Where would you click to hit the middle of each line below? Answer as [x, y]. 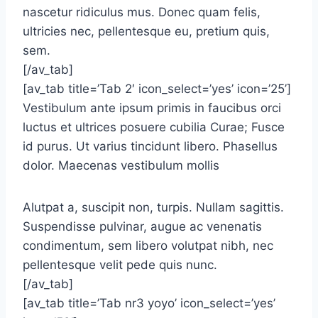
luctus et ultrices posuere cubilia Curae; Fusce [154, 127]
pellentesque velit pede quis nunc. [120, 265]
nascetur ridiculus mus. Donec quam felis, [142, 12]
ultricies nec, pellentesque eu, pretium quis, [146, 31]
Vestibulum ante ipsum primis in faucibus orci [152, 108]
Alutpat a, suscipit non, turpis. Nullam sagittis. [153, 207]
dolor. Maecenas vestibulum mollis [121, 165]
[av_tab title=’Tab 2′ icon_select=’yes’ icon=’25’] [157, 89]
